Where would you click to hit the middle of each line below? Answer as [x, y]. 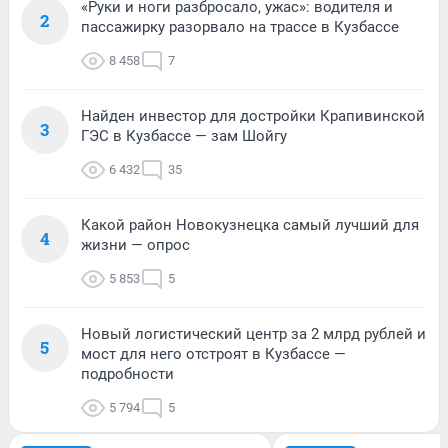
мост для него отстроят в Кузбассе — [213, 354]
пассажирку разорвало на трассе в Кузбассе [240, 27]
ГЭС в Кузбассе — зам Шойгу [184, 136]
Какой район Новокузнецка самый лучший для [250, 225]
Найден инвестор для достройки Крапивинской [253, 116]
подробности [127, 374]
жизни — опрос [135, 245]
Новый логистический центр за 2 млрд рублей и [253, 334]
